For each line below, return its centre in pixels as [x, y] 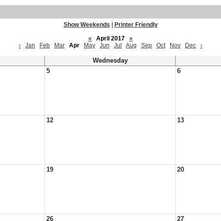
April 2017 [110, 38]
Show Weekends [87, 25]
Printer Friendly [136, 25]
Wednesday [110, 61]
